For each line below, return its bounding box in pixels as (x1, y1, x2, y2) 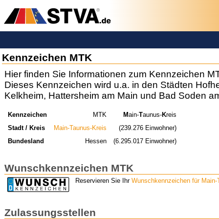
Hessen (85, 137, 107, 145)
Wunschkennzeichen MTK (4, 162, 133, 174)
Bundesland (7, 137, 44, 145)
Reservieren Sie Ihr (75, 177, 131, 185)
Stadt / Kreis (7, 124, 45, 131)
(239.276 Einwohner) (119, 124, 177, 131)
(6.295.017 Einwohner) (113, 137, 177, 145)
